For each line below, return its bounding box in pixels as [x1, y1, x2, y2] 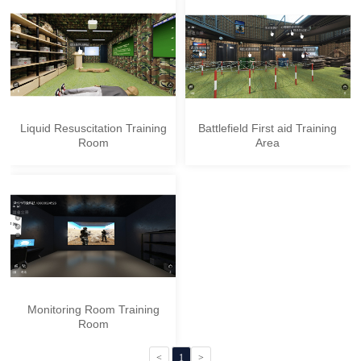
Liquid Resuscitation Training [19, 121, 167, 135]
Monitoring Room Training [27, 303, 160, 317]
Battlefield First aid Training [198, 121, 338, 135]
